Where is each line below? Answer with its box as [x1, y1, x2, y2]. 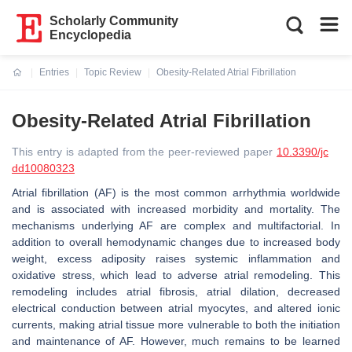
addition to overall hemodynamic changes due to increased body [12, 236, 340, 248]
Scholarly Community [49, 14, 179, 27]
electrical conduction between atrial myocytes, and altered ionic [12, 302, 340, 314]
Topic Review [84, 67, 141, 78]
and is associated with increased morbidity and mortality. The [12, 203, 340, 215]
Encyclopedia [49, 28, 132, 42]
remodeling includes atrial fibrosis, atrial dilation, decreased [12, 285, 340, 298]
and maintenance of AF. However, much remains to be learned [12, 335, 340, 347]
